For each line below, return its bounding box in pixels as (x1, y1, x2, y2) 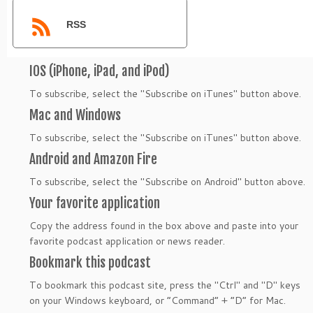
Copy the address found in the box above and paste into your (29, 218, 298, 233)
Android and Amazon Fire (29, 150, 157, 168)
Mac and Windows (29, 106, 121, 124)
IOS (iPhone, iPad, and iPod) (29, 62, 170, 80)
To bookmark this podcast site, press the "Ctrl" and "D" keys (29, 277, 300, 292)
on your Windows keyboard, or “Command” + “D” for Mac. (29, 293, 286, 307)
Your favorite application (29, 194, 160, 212)
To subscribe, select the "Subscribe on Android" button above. (29, 174, 305, 189)
